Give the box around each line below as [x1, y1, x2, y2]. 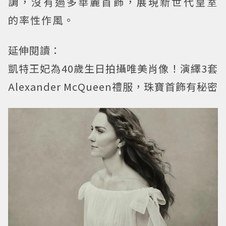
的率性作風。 [8, 12, 75, 27]
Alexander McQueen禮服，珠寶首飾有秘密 [8, 79, 218, 94]
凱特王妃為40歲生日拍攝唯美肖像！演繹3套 [8, 61, 218, 76]
